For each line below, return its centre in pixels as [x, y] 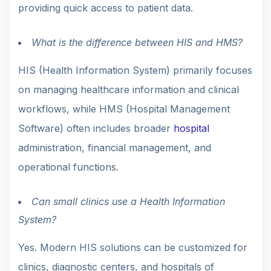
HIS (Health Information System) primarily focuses [135, 70]
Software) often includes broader [96, 128]
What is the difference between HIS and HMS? [137, 42]
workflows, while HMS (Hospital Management [124, 109]
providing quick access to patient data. [106, 8]
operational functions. [68, 167]
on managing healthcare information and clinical [129, 89]
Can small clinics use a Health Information [128, 201]
